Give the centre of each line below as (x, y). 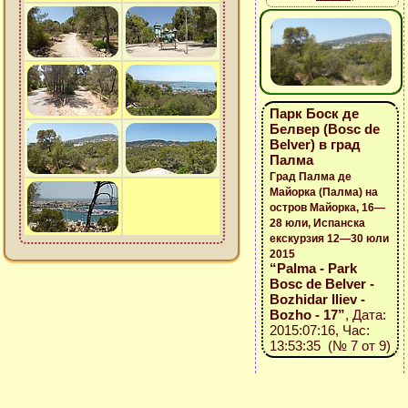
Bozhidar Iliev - (317, 299)
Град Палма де (310, 177)
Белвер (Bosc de (324, 129)
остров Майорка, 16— (327, 208)
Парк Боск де (314, 113)
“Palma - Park (313, 268)
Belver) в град (315, 144)
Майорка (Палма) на (323, 192)
